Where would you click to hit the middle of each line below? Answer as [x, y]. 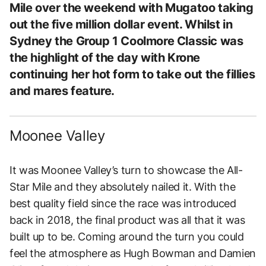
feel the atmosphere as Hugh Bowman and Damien [133, 253]
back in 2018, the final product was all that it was [127, 220]
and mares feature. [64, 91]
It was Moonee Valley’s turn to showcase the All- [126, 170]
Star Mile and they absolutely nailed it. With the [123, 186]
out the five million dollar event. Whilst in [121, 24]
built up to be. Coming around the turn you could [127, 236]
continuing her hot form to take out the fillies [132, 74]
